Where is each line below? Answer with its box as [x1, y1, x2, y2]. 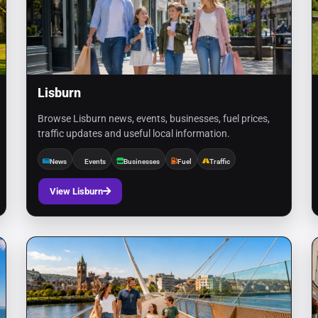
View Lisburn [49, 186, 103, 197]
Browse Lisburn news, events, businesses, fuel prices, [37, 113, 270, 124]
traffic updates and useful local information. [37, 128, 230, 139]
